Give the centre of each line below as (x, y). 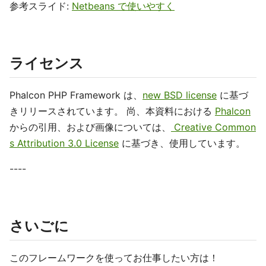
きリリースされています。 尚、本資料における (112, 111)
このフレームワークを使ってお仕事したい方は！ (114, 258)
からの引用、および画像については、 (90, 127)
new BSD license (180, 95)
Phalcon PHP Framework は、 (76, 95)
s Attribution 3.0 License (64, 143)
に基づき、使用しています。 (182, 143)
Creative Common (213, 127)
